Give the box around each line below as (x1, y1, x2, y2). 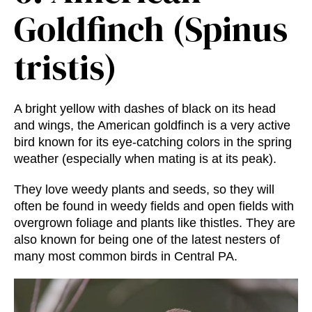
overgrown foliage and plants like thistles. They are (14, 216, 295, 231)
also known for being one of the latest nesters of (14, 233, 280, 247)
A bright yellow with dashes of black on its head (14, 102, 276, 116)
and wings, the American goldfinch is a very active (14, 118, 290, 133)
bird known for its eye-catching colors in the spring (14, 135, 292, 150)
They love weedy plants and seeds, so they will (14, 182, 274, 197)
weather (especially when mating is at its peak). (14, 152, 276, 166)
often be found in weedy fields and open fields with (14, 199, 294, 214)
